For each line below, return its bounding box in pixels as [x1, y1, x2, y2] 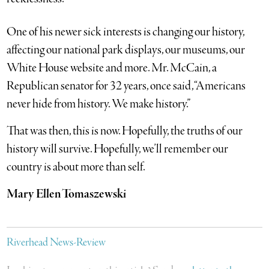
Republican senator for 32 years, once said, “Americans [7, 77, 246, 94]
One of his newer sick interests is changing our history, [7, 23, 245, 40]
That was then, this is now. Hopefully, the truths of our [7, 122, 243, 139]
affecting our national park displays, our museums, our [7, 41, 246, 58]
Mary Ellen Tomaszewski [7, 186, 127, 202]
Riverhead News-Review [7, 235, 106, 250]
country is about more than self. [7, 159, 146, 175]
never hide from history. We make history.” [7, 95, 191, 112]
